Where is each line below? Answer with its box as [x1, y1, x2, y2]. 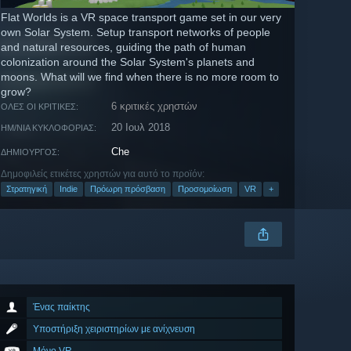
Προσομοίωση [178, 184, 232, 194]
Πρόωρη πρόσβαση [90, 184, 165, 194]
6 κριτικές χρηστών [111, 100, 198, 113]
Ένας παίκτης [33, 302, 90, 313]
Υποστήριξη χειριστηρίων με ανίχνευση [33, 324, 195, 335]
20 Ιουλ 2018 [111, 121, 171, 134]
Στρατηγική [6, 184, 47, 194]
